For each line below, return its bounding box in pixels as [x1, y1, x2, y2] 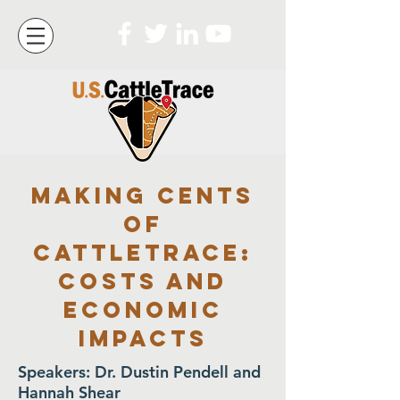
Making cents [31, 181, 254, 210]
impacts [78, 324, 208, 353]
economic [62, 296, 223, 324]
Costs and [58, 267, 228, 296]
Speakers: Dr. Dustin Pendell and [18, 362, 261, 382]
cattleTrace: [33, 238, 253, 267]
